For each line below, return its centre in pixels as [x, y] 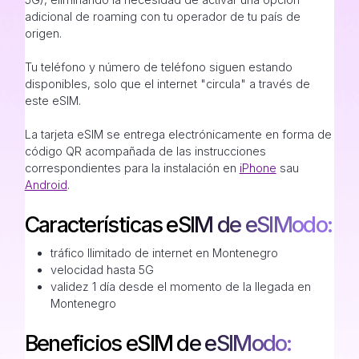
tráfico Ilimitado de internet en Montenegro [164, 253]
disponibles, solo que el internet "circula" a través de [167, 84]
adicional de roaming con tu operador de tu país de [162, 17]
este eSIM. [52, 101]
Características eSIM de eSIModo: [178, 225]
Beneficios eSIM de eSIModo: [158, 344]
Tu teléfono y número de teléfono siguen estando [158, 67]
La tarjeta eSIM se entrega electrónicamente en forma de [178, 135]
